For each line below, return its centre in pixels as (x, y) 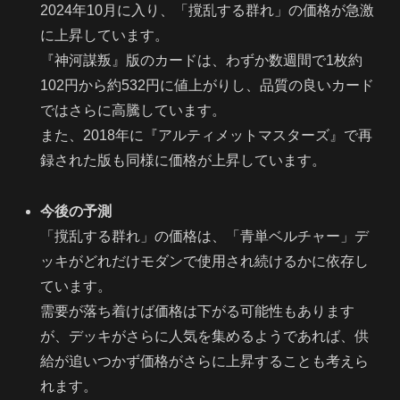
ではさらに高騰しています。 (133, 111)
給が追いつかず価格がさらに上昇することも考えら (205, 362)
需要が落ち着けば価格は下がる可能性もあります (198, 312)
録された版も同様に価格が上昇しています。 (183, 161)
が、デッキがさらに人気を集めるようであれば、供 (205, 337)
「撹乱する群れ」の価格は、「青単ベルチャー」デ (205, 237)
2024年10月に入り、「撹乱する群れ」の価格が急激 (208, 11)
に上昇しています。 (105, 36)
